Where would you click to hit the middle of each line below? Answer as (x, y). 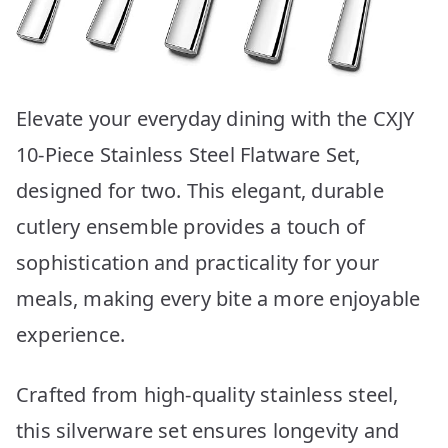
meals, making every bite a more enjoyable (218, 298)
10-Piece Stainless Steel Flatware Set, (188, 154)
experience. (71, 334)
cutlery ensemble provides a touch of (191, 226)
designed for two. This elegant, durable (200, 190)
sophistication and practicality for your (198, 262)
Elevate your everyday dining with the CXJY (215, 118)
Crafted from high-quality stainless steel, (207, 394)
